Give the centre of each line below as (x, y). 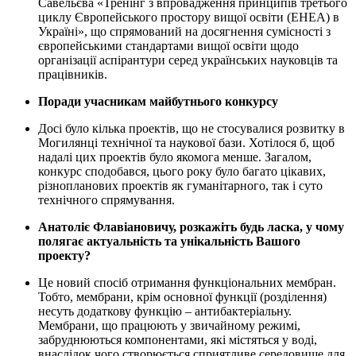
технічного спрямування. (106, 200)
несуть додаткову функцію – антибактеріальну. (165, 311)
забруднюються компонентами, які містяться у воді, (178, 340)
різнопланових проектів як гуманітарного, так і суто (180, 186)
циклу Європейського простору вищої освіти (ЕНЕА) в (189, 17)
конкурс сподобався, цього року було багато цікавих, (182, 172)
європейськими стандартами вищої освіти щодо (168, 46)
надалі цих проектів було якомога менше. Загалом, (175, 157)
